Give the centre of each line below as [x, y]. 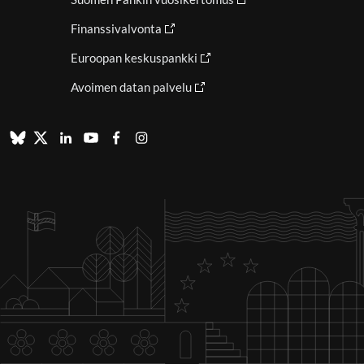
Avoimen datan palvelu [131, 87]
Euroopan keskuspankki [134, 58]
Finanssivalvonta [116, 28]
